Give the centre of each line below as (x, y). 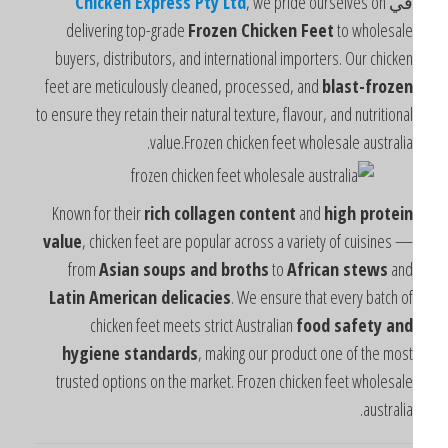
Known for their (134, 212)
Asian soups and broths (220, 268)
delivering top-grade (163, 29)
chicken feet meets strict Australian (229, 324)
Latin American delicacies (176, 296)
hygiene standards (166, 352)
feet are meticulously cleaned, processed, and (219, 85)
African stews (373, 268)
